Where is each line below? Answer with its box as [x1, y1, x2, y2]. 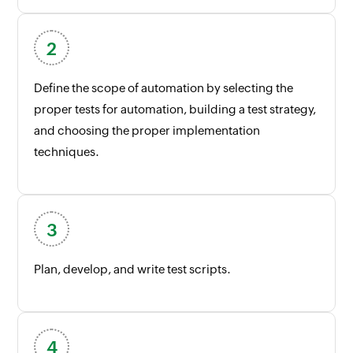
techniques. [34, 144, 100, 158]
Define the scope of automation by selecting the [34, 80, 294, 95]
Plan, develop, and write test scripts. [34, 262, 232, 276]
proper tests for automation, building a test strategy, [34, 102, 317, 116]
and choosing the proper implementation [34, 123, 261, 137]
